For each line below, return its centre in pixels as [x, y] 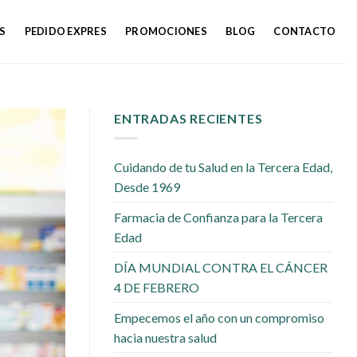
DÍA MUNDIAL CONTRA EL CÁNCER [221, 267]
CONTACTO [305, 31]
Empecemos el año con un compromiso [219, 317]
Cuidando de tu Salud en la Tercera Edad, [223, 167]
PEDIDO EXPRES [65, 31]
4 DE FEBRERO [157, 287]
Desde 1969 [147, 186]
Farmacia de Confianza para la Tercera [218, 217]
